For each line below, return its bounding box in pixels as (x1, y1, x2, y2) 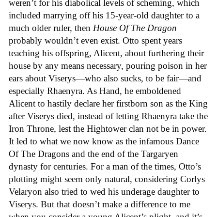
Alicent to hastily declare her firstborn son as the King (9, 98, 208, 109)
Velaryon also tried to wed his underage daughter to (9, 186, 200, 197)
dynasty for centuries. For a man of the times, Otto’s (9, 161, 201, 172)
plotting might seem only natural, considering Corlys (9, 174, 205, 185)
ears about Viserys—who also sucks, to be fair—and (9, 73, 201, 84)
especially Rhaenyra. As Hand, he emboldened (9, 86, 181, 96)
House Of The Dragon (93, 23, 177, 33)
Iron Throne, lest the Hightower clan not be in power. (9, 124, 207, 134)
